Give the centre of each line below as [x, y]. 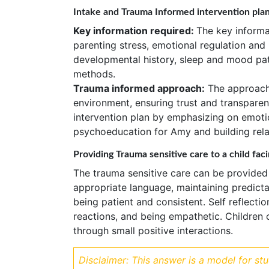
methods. [94, 74]
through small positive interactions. [153, 230]
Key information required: [135, 30]
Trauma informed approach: [139, 88]
